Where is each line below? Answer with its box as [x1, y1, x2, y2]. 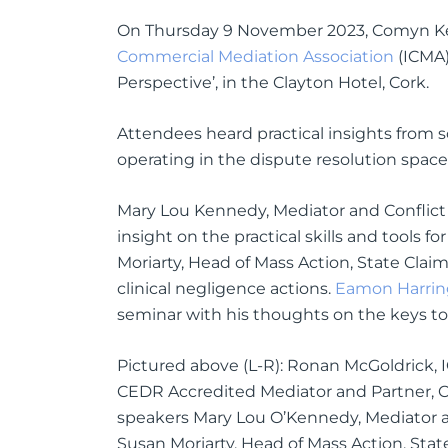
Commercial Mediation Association [117, 46, 394, 66]
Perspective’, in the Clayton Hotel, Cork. [117, 72, 429, 92]
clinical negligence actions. [117, 278, 335, 298]
